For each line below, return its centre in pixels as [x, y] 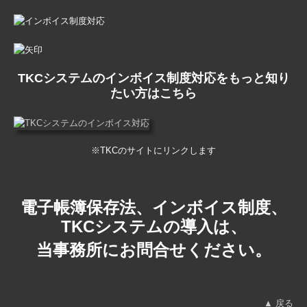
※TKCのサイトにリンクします [153, 150]
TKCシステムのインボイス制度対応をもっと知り [153, 78]
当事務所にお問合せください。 [153, 249]
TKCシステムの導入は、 [153, 226]
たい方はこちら [153, 94]
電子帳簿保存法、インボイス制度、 [153, 207]
